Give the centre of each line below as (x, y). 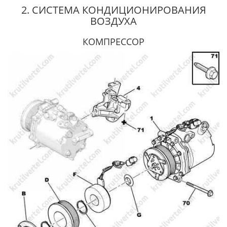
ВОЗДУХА (113, 21)
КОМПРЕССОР (113, 42)
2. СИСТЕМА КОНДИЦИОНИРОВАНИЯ (113, 10)
